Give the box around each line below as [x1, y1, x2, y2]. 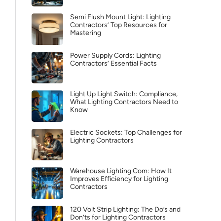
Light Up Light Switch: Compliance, [70, 90, 178, 98]
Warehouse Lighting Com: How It [70, 167, 172, 175]
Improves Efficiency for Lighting [70, 175, 168, 183]
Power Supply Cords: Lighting [70, 51, 161, 60]
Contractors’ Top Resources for [70, 21, 167, 29]
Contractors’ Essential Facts [70, 59, 157, 68]
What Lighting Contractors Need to [70, 98, 178, 106]
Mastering [70, 29, 101, 37]
